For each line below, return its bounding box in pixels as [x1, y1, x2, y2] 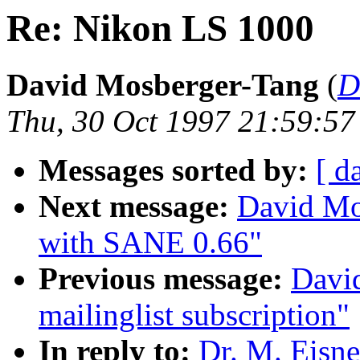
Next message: [39, 189, 229, 224]
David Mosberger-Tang [6, 67, 319, 103]
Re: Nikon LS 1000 [6, 7, 314, 49]
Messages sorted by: [39, 153, 308, 188]
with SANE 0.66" [39, 225, 262, 260]
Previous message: [39, 261, 283, 297]
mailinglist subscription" [39, 297, 350, 333]
